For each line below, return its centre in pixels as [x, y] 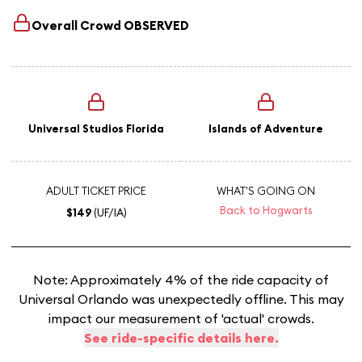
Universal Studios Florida [96, 128]
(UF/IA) [109, 213]
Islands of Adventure [266, 128]
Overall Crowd [78, 25]
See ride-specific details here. [181, 338]
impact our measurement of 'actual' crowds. [181, 318]
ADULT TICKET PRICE [96, 191]
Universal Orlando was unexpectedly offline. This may [181, 299]
